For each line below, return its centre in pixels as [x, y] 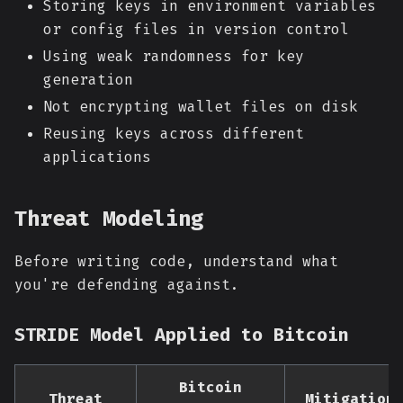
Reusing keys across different [174, 134]
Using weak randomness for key [174, 56]
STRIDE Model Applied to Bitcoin [182, 335]
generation [88, 80]
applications [97, 157]
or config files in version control [196, 29]
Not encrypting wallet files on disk [201, 107]
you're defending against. [127, 285]
